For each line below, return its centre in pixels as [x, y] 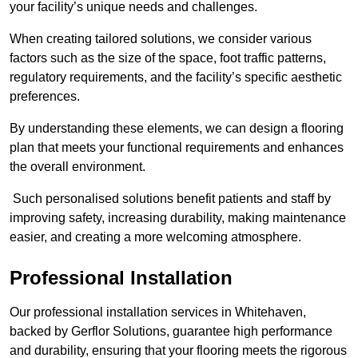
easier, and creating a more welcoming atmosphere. [155, 237]
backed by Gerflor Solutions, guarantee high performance [171, 332]
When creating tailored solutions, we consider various [161, 39]
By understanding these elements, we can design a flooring [177, 129]
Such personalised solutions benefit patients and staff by [170, 199]
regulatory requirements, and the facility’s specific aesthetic [176, 78]
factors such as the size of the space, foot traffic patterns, [168, 58]
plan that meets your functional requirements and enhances [177, 148]
